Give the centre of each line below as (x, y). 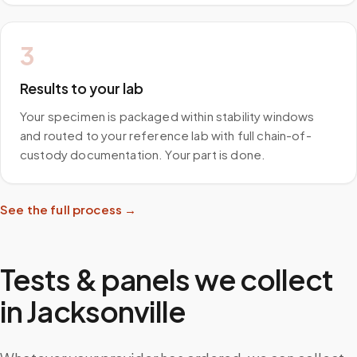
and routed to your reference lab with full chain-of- (166, 135)
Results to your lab (82, 88)
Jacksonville (106, 311)
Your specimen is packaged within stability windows (167, 116)
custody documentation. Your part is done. (143, 154)
